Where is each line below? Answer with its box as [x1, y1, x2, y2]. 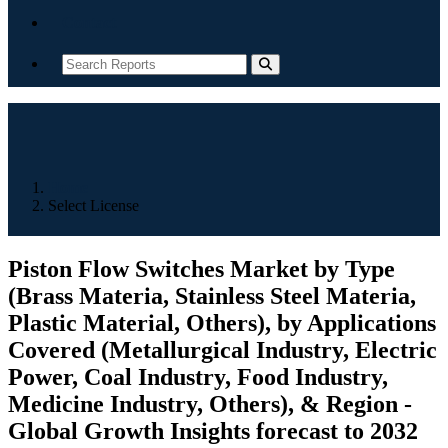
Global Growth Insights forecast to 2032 [8, 417, 418, 444]
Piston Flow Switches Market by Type [8, 255, 395, 282]
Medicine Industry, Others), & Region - [8, 390, 412, 417]
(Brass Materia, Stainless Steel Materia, [8, 282, 416, 309]
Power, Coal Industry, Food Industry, [8, 363, 388, 390]
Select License [48, 197, 139, 214]
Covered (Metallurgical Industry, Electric [8, 336, 437, 363]
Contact [62, 14, 116, 31]
